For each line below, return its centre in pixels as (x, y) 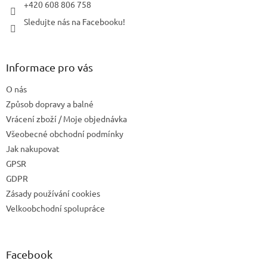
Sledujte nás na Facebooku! (74, 21)
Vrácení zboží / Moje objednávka (66, 118)
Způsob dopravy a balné (50, 103)
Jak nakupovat (33, 148)
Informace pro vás (49, 67)
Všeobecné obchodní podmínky (65, 133)
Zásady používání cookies (53, 193)
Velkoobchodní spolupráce (55, 208)
